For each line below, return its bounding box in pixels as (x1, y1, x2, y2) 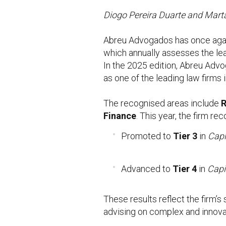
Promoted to (121, 131, 174, 141)
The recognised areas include (103, 98, 221, 108)
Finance (103, 110, 137, 121)
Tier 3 (173, 131, 198, 141)
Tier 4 (173, 163, 197, 174)
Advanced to (121, 163, 173, 174)
